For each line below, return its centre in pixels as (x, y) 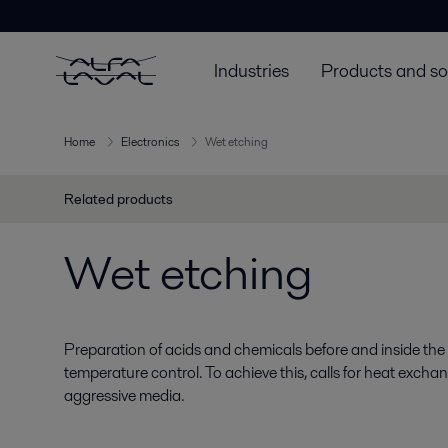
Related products (118, 199)
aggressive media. (124, 395)
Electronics (150, 142)
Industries (251, 70)
